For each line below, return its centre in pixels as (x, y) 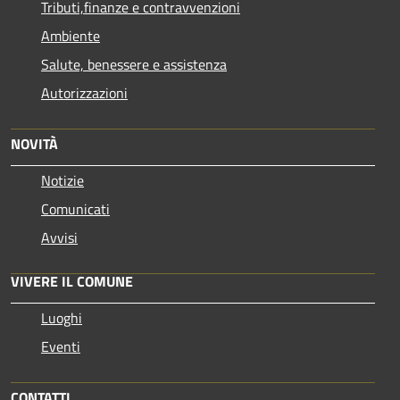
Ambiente (71, 35)
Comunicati (75, 208)
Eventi (61, 346)
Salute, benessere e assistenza (134, 64)
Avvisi (59, 237)
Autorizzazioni (84, 92)
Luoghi (62, 317)
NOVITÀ (34, 143)
